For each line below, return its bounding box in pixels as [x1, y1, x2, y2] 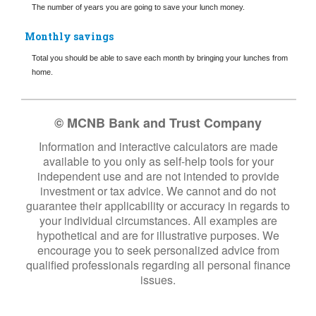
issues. [140, 271, 176, 288]
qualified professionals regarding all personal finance [25, 256, 291, 273]
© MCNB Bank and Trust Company [54, 113, 262, 132]
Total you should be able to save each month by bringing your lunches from [32, 53, 288, 62]
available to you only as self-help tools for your [42, 152, 274, 169]
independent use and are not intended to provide [37, 167, 279, 184]
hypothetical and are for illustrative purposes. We [37, 226, 279, 243]
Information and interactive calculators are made [38, 138, 278, 154]
